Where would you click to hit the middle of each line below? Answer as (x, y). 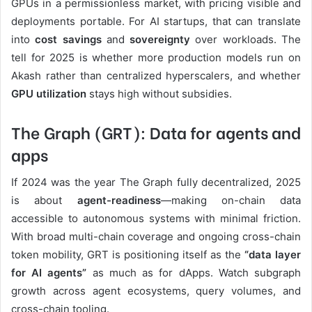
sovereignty (160, 40)
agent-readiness (119, 200)
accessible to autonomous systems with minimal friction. (156, 218)
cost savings (68, 40)
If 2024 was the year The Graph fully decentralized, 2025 (156, 182)
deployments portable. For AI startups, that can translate (156, 22)
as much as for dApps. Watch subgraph (194, 272)
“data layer (273, 254)
